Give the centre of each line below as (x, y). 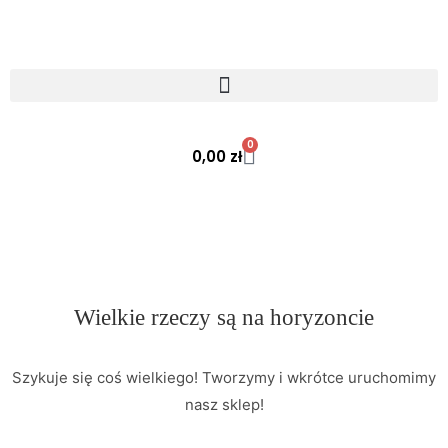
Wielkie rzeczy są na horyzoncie (224, 317)
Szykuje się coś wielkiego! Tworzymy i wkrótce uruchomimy (224, 377)
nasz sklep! (224, 404)
